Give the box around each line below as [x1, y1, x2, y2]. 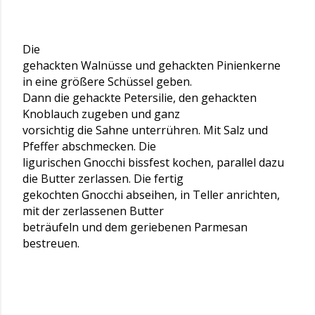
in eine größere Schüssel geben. [22, 74, 192, 89]
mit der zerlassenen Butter [22, 203, 164, 219]
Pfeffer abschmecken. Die [22, 139, 156, 154]
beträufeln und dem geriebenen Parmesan [22, 219, 247, 235]
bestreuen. [22, 236, 82, 251]
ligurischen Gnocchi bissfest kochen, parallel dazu [22, 155, 284, 170]
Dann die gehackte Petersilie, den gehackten [22, 90, 257, 105]
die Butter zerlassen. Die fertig [22, 171, 184, 186]
